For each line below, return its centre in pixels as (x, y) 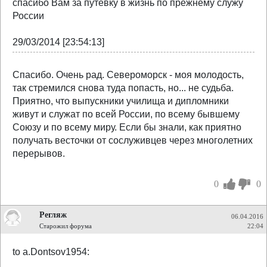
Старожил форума (66, 226)
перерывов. (39, 153)
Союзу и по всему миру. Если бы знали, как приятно (127, 127)
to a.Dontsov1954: (51, 252)
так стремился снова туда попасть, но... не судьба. (123, 88)
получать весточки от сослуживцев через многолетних (133, 140)
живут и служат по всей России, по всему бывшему (126, 114)
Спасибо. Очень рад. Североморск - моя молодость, (128, 75)
